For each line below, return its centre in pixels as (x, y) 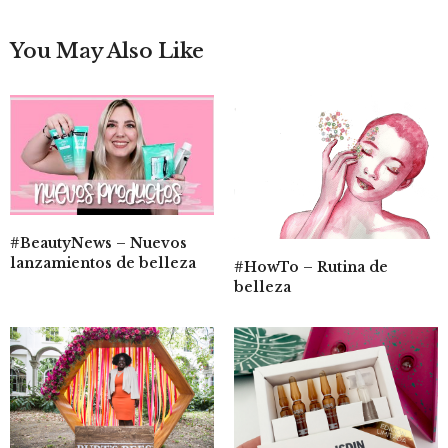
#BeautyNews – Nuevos (98, 243)
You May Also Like (107, 51)
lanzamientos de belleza (103, 263)
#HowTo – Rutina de (311, 266)
